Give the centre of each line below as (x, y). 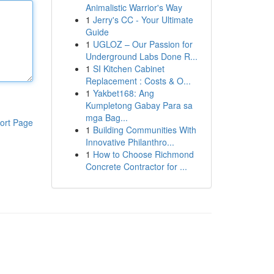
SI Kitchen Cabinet (128, 68)
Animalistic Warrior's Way (134, 7)
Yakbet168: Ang (123, 93)
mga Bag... (106, 117)
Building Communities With (144, 130)
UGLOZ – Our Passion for (143, 44)
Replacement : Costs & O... (138, 81)
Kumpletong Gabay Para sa (139, 105)
